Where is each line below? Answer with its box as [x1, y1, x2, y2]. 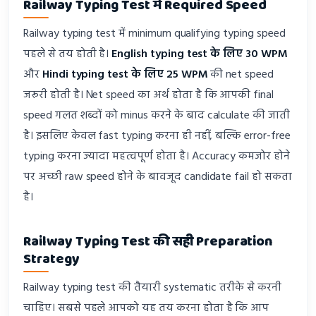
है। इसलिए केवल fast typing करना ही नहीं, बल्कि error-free [23, 127, 291, 146]
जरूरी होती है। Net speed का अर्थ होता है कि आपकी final [23, 86, 274, 105]
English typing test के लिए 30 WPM [111, 45, 288, 64]
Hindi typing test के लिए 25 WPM [42, 66, 208, 85]
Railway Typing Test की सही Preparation [23, 231, 273, 253]
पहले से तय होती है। [23, 45, 112, 64]
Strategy [23, 248, 80, 271]
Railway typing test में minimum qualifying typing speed [23, 25, 286, 44]
